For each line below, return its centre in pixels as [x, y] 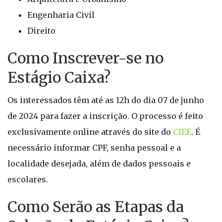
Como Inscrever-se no [85, 58]
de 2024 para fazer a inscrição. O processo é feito [105, 116]
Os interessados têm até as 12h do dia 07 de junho [106, 100]
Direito [41, 31]
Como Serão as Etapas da [96, 207]
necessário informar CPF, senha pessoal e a [94, 148]
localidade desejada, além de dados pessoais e [99, 164]
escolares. [28, 179]
